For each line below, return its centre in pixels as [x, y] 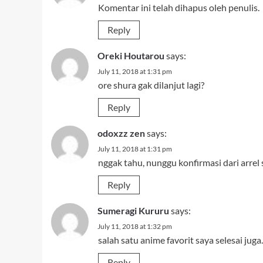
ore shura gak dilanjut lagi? [151, 85]
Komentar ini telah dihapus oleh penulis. [179, 7]
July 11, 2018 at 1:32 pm [135, 226]
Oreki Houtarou [131, 55]
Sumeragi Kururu [133, 210]
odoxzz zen [121, 133]
